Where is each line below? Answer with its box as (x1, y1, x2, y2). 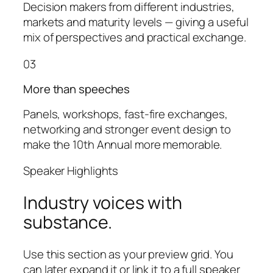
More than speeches (23, 81, 130, 97)
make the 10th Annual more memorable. (23, 136, 222, 152)
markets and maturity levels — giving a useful (23, 14, 249, 30)
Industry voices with (23, 190, 182, 214)
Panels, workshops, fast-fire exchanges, (23, 105, 229, 122)
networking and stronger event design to (23, 121, 232, 137)
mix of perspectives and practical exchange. (23, 29, 246, 46)
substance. (23, 210, 112, 234)
